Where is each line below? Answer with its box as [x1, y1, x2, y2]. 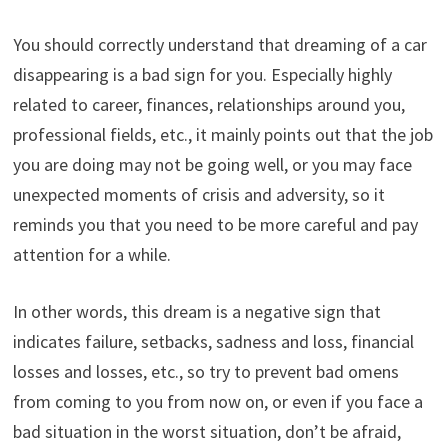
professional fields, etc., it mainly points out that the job [12, 122, 433, 146]
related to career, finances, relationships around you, [12, 92, 405, 116]
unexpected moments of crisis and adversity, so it [12, 182, 385, 206]
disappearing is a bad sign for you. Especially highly [12, 62, 392, 86]
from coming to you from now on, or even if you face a [12, 389, 423, 413]
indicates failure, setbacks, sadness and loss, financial [12, 329, 414, 353]
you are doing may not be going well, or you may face [12, 152, 412, 176]
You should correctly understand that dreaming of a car [12, 32, 427, 56]
